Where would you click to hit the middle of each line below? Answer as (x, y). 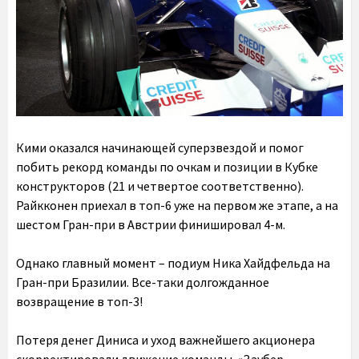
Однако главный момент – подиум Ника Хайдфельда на (173, 263)
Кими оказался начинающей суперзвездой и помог (160, 148)
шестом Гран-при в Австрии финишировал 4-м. (151, 225)
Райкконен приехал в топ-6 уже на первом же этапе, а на (177, 206)
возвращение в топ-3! (79, 302)
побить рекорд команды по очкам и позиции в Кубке (167, 167)
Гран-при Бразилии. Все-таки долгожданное (143, 282)
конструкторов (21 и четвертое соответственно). (160, 186)
